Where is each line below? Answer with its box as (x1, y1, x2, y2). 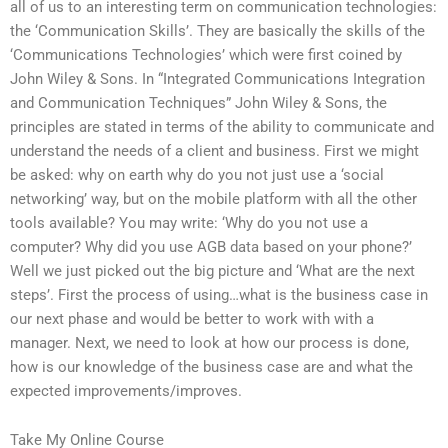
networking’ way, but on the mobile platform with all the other (10, 189, 417, 208)
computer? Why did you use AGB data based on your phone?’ (10, 237, 412, 256)
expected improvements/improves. (10, 381, 242, 400)
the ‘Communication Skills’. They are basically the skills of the (10, 21, 425, 40)
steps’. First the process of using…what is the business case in (10, 285, 428, 304)
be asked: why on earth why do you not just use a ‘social (10, 165, 384, 184)
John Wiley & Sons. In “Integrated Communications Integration (10, 69, 425, 88)
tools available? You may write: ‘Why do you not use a (10, 213, 368, 232)
